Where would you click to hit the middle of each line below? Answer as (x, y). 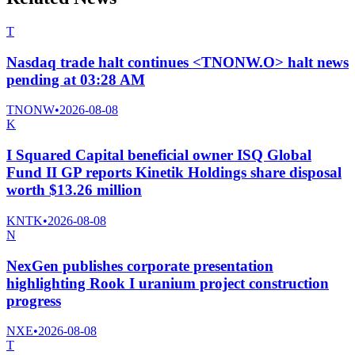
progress (34, 300)
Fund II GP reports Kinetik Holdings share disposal (174, 173)
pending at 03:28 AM (76, 79)
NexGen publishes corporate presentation (140, 265)
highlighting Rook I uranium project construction (168, 283)
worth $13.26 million (74, 190)
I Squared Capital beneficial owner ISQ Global (159, 155)
